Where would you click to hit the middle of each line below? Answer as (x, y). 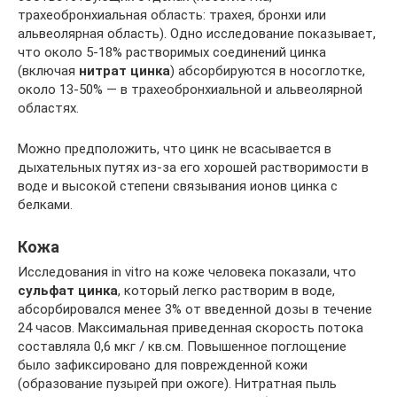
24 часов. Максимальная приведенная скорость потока (191, 328)
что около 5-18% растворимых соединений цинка (172, 52)
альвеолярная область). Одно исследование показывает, (197, 34)
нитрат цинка (125, 71)
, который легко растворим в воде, (226, 291)
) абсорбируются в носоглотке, (268, 71)
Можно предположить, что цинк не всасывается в (175, 149)
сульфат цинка (68, 291)
